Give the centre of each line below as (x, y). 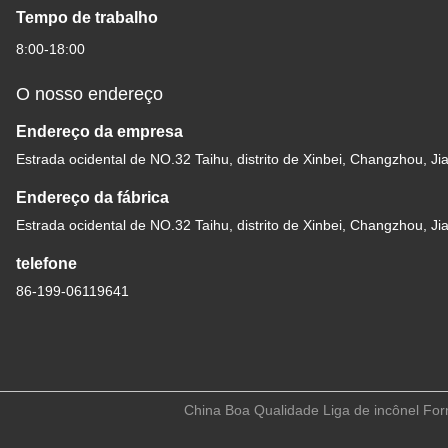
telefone (46, 263)
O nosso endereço (89, 94)
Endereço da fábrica (92, 197)
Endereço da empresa (99, 131)
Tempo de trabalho (87, 17)
